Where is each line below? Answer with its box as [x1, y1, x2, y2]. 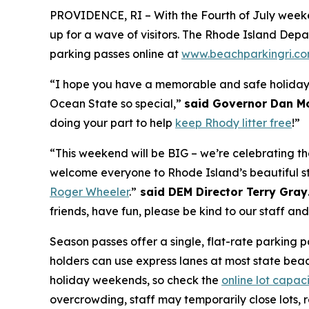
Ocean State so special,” [50, 97, 184, 111]
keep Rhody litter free [175, 116, 292, 130]
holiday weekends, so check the [50, 273, 221, 288]
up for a [50, 28, 94, 42]
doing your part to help [50, 116, 175, 130]
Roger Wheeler [50, 185, 129, 199]
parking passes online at [50, 47, 181, 61]
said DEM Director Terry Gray [137, 185, 308, 199]
